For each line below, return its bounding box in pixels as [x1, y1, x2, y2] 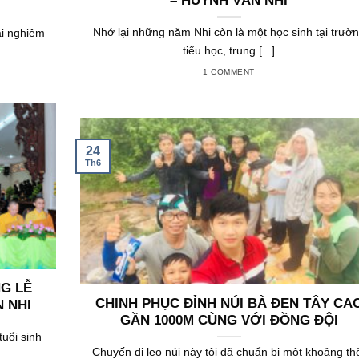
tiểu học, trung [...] [183, 44, 276, 58]
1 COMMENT [203, 67, 255, 76]
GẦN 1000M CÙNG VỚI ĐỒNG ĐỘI [119, 313, 338, 329]
